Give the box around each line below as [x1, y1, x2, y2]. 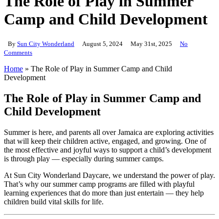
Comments [4, 48, 32, 56]
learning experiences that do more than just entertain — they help [4, 188, 204, 197]
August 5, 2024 [82, 40, 123, 47]
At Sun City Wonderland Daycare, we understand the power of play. [4, 171, 215, 179]
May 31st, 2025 [131, 40, 172, 47]
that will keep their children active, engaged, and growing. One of [4, 136, 206, 145]
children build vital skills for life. [4, 197, 104, 206]
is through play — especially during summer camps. [4, 154, 164, 163]
